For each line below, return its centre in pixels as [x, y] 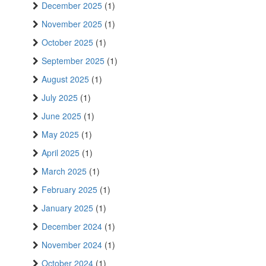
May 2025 [60, 134]
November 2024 [72, 245]
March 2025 [64, 171]
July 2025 [60, 98]
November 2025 [72, 24]
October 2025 [67, 42]
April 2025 [61, 153]
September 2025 [73, 61]
